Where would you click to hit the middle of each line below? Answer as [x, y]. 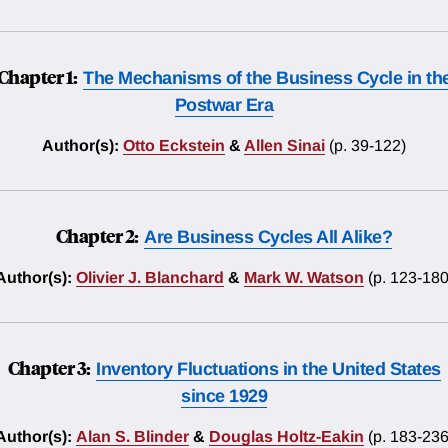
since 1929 [224, 396]
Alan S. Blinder [132, 437]
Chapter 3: [50, 367]
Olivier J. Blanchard [149, 278]
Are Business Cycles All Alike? [268, 237]
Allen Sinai [284, 146]
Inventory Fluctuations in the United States [268, 369]
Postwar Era [224, 105]
